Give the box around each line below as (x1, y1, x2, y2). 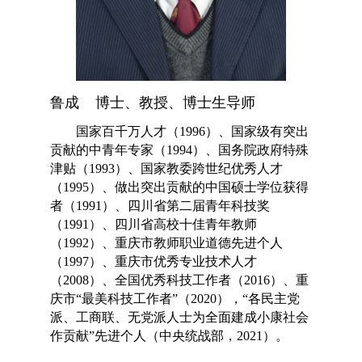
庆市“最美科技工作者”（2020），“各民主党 (50, 292, 301, 306)
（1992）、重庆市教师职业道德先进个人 (50, 236, 284, 250)
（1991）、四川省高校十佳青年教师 (50, 217, 258, 232)
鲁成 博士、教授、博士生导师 (50, 95, 256, 112)
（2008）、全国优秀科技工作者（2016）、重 (50, 273, 309, 288)
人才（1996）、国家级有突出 (141, 124, 309, 139)
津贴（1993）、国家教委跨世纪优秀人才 (50, 162, 284, 176)
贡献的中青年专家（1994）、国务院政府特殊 (50, 143, 309, 158)
